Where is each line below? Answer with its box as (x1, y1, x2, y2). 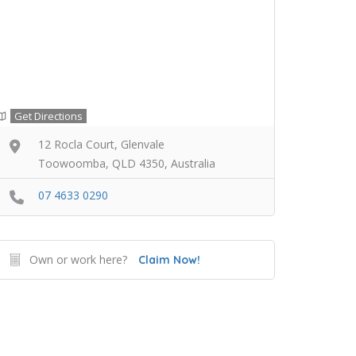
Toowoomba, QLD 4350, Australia (38, 156, 215, 171)
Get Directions (14, 109, 83, 123)
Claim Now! (138, 252, 200, 267)
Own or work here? (29, 251, 127, 267)
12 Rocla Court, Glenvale (38, 137, 164, 152)
